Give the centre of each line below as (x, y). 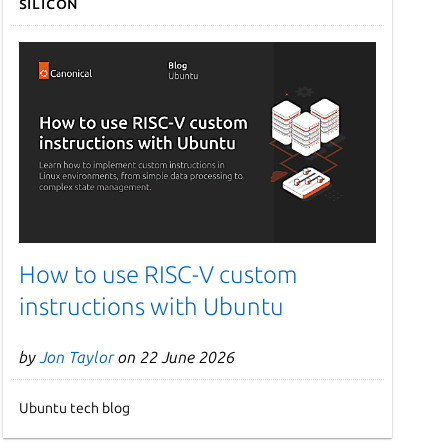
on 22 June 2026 (174, 356)
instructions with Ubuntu (151, 306)
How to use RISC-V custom (157, 274)
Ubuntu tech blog (74, 407)
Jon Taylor (76, 356)
